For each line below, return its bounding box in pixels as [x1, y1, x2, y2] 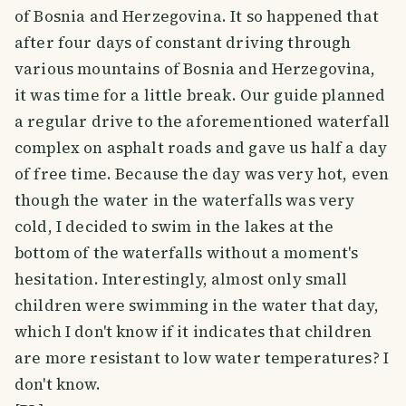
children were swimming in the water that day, [14, 294, 379, 316]
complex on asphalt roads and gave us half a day [14, 136, 388, 159]
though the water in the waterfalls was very [14, 188, 355, 211]
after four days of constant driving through [14, 31, 352, 53]
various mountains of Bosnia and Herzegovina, [14, 57, 376, 80]
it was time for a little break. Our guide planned [14, 83, 386, 106]
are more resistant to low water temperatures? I [14, 346, 390, 369]
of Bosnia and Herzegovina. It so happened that [14, 5, 379, 27]
